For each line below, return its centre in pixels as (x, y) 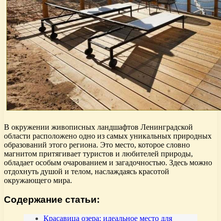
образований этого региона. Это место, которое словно (97, 145)
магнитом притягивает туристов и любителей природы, (98, 153)
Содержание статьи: (52, 199)
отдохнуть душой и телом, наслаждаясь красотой (87, 171)
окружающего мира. (38, 180)
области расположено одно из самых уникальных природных (108, 136)
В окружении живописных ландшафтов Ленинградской (98, 127)
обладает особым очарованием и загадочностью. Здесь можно (108, 162)
